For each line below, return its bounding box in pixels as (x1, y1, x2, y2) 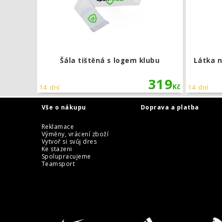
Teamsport (42, 159, 75, 168)
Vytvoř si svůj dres (42, 137, 97, 146)
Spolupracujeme (42, 152, 91, 161)
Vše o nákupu (42, 103, 86, 111)
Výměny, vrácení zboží (42, 129, 109, 138)
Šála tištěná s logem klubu (60, 55, 160, 65)
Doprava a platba (141, 103, 199, 111)
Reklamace (42, 122, 74, 131)
